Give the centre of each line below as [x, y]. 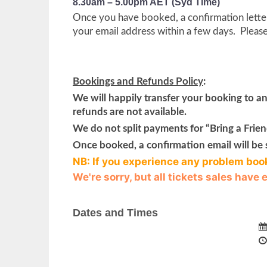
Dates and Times [115, 212]
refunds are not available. [130, 112]
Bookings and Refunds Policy [138, 81]
